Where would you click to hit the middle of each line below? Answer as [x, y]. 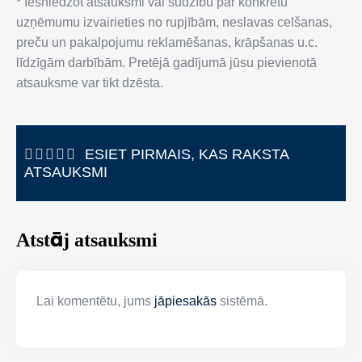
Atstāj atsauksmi [87, 240]
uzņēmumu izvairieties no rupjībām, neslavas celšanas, [174, 22]
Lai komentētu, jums [95, 301]
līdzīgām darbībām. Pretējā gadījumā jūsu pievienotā [166, 62]
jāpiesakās [185, 301]
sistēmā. [242, 301]
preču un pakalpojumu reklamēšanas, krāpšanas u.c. [167, 42]
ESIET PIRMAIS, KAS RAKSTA [187, 154]
